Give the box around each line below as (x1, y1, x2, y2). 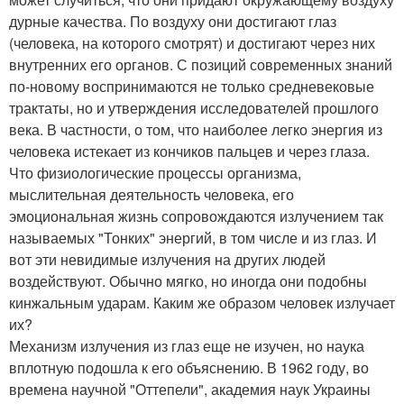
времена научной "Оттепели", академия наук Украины (9, 379, 371, 399)
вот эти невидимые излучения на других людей (9, 249, 326, 270)
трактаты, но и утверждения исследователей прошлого (9, 97, 379, 118)
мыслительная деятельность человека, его (9, 184, 294, 205)
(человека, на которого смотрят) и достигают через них (9, 32, 375, 53)
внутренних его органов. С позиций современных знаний (9, 54, 392, 75)
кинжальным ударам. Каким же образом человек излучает (9, 292, 395, 313)
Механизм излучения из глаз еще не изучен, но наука (9, 335, 364, 356)
